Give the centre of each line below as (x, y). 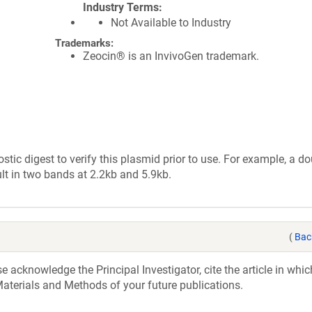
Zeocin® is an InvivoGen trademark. (171, 56)
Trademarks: (84, 43)
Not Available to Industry (171, 23)
